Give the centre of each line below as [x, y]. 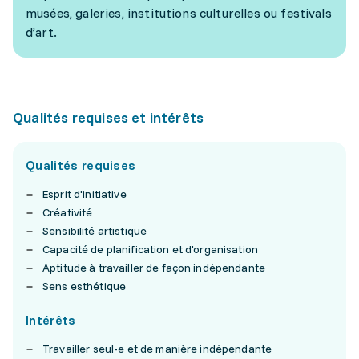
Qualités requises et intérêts [109, 117]
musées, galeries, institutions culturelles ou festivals [179, 13]
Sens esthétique [85, 286]
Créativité [68, 212]
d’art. [41, 32]
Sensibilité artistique [95, 231]
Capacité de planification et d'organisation [151, 249]
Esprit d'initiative [85, 194]
